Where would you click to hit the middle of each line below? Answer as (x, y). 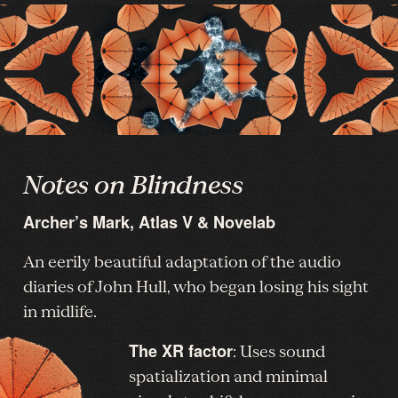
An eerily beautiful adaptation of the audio (182, 263)
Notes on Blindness (133, 186)
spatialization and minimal (228, 377)
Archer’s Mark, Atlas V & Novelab (149, 223)
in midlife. (60, 312)
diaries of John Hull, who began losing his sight (196, 287)
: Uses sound (279, 352)
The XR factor (180, 351)
